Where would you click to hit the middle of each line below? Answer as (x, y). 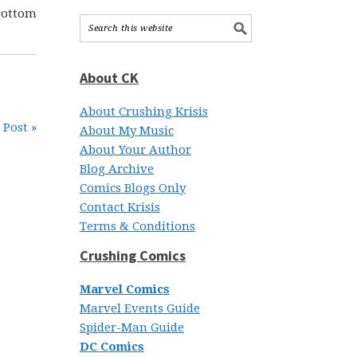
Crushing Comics (133, 255)
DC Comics (112, 347)
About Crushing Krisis (144, 112)
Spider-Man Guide (132, 328)
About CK (109, 78)
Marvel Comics (125, 289)
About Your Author (135, 150)
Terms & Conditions (137, 226)
